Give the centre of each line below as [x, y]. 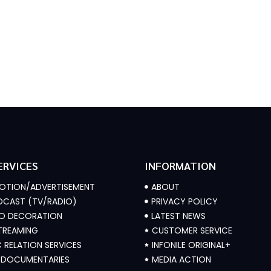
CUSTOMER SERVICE [192, 230]
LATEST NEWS [178, 216]
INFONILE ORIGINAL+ [191, 245]
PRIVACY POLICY [184, 201]
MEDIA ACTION [181, 259]
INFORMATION [180, 165]
